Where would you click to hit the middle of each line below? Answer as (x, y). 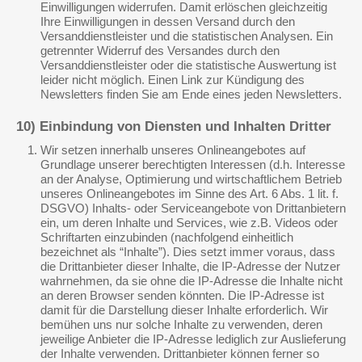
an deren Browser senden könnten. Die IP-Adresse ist (182, 295)
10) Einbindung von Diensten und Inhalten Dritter (174, 126)
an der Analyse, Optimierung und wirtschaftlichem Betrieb (191, 179)
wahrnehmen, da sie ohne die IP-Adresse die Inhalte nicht (192, 281)
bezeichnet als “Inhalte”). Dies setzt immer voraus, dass (188, 252)
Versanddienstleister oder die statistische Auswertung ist (188, 65)
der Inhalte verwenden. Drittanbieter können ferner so (180, 354)
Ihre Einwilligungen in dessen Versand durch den (168, 21)
